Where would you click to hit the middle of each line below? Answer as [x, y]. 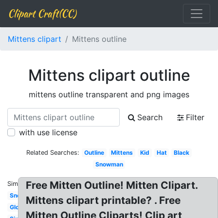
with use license [48, 132]
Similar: [18, 184]
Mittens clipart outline [109, 75]
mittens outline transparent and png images [109, 94]
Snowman [109, 164]
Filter [195, 117]
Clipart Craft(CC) [42, 13]
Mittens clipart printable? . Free [103, 200]
